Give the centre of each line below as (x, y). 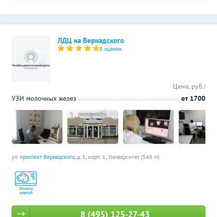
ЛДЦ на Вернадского (91, 40)
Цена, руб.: (189, 86)
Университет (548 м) (134, 157)
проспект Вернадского (47, 157)
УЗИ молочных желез (44, 98)
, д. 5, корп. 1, (91, 157)
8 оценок (111, 49)
